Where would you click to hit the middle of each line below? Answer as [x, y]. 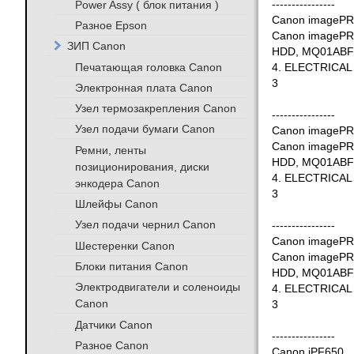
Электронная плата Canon [143, 87]
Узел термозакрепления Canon [155, 108]
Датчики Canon [113, 324]
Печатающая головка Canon [148, 67]
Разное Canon [111, 345]
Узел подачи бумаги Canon [145, 129]
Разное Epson [111, 25]
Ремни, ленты [110, 150]
